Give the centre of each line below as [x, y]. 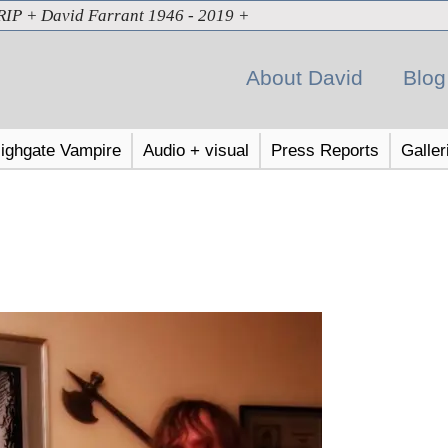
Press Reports [324, 149]
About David [304, 78]
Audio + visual [195, 149]
